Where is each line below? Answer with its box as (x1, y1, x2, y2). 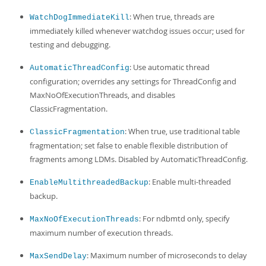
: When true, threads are (129, 11, 214, 22)
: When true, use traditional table (125, 126, 240, 137)
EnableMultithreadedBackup (30, 178, 148, 187)
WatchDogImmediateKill (30, 13, 129, 22)
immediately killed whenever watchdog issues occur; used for (30, 26, 245, 36)
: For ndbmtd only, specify (139, 213, 230, 224)
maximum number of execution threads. (30, 227, 173, 238)
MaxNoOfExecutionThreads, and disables (30, 90, 175, 100)
